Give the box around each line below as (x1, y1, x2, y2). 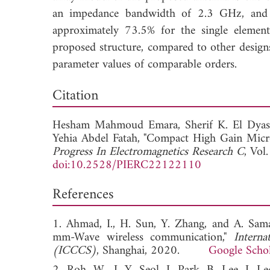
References (52, 181, 114, 207)
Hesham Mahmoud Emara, (52, 115, 185, 136)
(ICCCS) (52, 240, 96, 262)
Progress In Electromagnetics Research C (52, 141, 244, 163)
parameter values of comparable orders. (52, 54, 237, 75)
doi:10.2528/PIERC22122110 (52, 154, 201, 176)
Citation (52, 83, 98, 108)
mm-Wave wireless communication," (52, 227, 234, 248)
